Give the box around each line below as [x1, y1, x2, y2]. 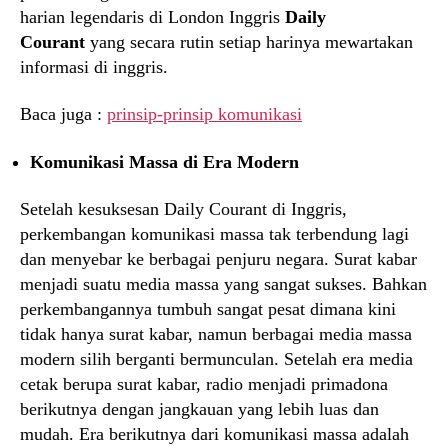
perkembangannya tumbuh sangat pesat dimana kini [20, 299, 396, 320]
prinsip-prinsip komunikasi [107, 104, 302, 125]
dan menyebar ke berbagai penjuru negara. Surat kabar [20, 249, 417, 270]
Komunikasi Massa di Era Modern [30, 151, 299, 172]
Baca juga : [20, 104, 107, 125]
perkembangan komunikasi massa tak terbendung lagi [20, 224, 409, 245]
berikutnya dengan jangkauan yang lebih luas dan [20, 399, 379, 420]
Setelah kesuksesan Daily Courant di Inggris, [20, 199, 347, 220]
